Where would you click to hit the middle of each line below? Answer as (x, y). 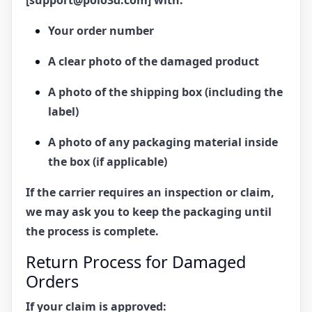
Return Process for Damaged (136, 262)
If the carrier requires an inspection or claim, (150, 192)
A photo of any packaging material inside (163, 142)
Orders (52, 281)
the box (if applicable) (108, 161)
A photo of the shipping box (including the (165, 92)
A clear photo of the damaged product (154, 61)
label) (63, 111)
